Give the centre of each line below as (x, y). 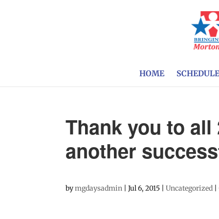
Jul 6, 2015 (144, 188)
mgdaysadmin (99, 188)
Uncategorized (189, 188)
